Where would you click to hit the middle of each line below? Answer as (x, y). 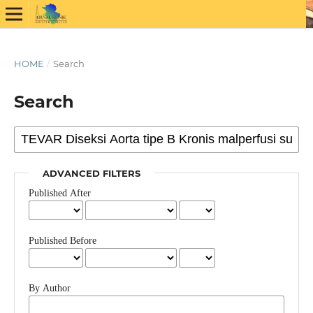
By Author (49, 288)
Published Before (62, 240)
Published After (59, 193)
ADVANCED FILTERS (91, 173)
